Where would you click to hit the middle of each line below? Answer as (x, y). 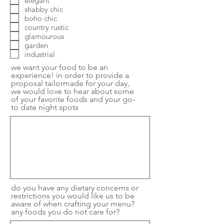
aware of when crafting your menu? (73, 204)
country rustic (46, 27)
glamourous (44, 36)
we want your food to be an (59, 67)
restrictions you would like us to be (73, 196)
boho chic (41, 18)
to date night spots (45, 107)
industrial (40, 54)
